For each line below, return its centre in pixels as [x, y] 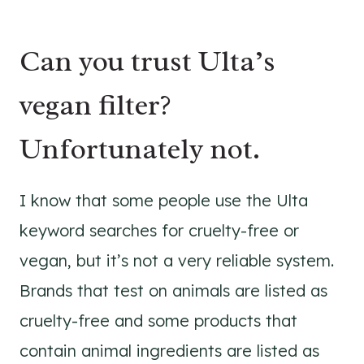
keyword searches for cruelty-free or [159, 230]
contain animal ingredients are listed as [169, 351]
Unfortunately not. [140, 149]
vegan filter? [95, 105]
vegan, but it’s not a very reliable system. [177, 260]
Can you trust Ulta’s [147, 61]
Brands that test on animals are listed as [173, 290]
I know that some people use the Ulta [164, 200]
